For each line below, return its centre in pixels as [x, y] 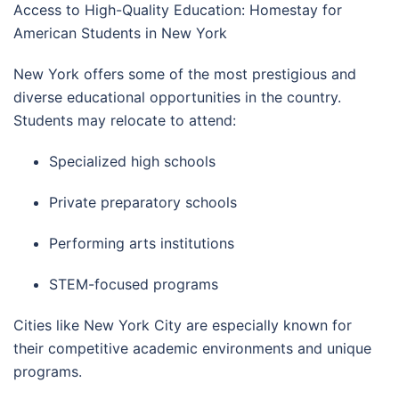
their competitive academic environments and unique [192, 348]
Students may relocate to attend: [125, 120]
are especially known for [267, 325]
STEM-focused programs [134, 284]
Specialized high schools [132, 161]
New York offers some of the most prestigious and [185, 74]
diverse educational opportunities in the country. [177, 97]
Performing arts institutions [142, 243]
